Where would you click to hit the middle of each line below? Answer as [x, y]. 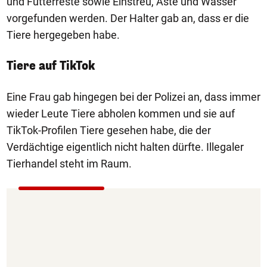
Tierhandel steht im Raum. [69, 164]
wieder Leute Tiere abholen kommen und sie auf [121, 114]
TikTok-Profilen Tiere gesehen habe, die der [109, 130]
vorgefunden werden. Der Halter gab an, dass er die [128, 18]
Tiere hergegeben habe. [63, 35]
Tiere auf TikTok [51, 66]
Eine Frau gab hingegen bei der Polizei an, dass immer [133, 97]
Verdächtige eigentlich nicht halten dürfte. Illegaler [125, 147]
